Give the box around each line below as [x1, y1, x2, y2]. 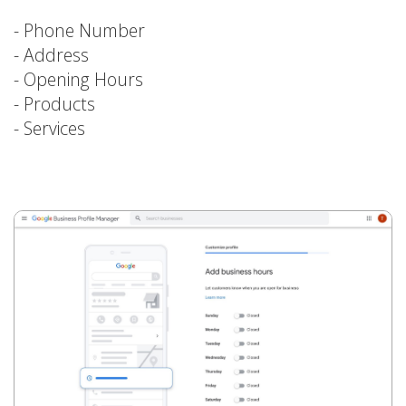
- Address [14, 42, 89, 67]
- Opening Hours [14, 66, 143, 92]
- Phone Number [14, 17, 145, 43]
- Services [14, 115, 85, 140]
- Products [14, 91, 95, 116]
